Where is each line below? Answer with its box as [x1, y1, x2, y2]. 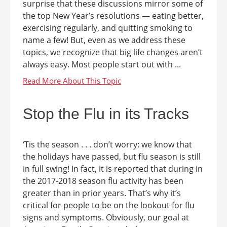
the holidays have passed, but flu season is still [23, 151, 201, 162]
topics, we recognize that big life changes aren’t [23, 47, 203, 58]
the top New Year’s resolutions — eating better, [23, 10, 204, 21]
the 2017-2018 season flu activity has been [23, 175, 183, 186]
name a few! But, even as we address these [23, 34, 185, 46]
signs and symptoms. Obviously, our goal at [23, 212, 189, 223]
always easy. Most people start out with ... [23, 59, 181, 70]
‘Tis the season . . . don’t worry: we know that [23, 139, 192, 150]
